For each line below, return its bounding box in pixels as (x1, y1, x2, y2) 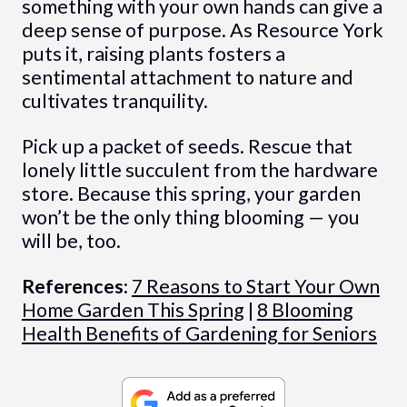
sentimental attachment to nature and (21, 65, 353, 89)
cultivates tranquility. (21, 88, 208, 113)
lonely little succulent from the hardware (21, 157, 378, 182)
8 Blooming (256, 297, 353, 322)
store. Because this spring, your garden (21, 181, 361, 205)
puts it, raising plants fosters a (21, 41, 285, 65)
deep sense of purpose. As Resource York (21, 17, 383, 42)
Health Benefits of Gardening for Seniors (21, 321, 377, 345)
